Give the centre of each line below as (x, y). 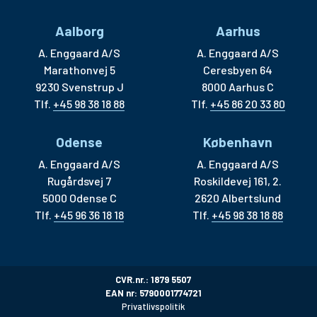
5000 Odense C (79, 198)
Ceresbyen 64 (238, 70)
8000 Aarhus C (238, 87)
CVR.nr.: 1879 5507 (153, 280)
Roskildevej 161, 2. (238, 181)
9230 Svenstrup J (79, 87)
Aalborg (79, 31)
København (238, 142)
